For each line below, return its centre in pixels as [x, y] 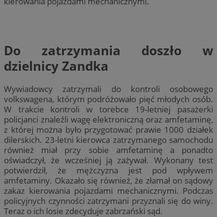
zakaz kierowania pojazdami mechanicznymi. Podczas [108, 191]
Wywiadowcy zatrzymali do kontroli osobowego [108, 89]
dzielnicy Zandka [56, 66]
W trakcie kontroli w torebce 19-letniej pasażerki [108, 109]
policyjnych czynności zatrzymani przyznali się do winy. [108, 201]
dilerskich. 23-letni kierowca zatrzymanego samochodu [108, 140]
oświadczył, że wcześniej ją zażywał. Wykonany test [108, 160]
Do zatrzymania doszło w [108, 50]
